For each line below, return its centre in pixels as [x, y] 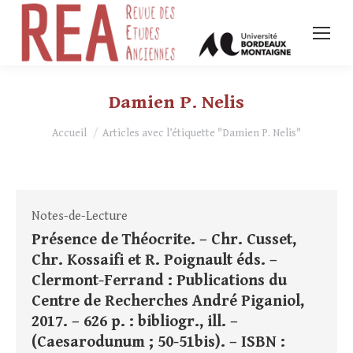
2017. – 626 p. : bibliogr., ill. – [135, 322]
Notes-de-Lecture [80, 217]
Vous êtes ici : [89, 127]
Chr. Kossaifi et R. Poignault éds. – [154, 261]
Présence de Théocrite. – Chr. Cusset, [164, 240]
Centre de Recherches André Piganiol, [168, 302]
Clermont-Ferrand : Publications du [159, 281]
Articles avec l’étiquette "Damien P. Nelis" [202, 134]
